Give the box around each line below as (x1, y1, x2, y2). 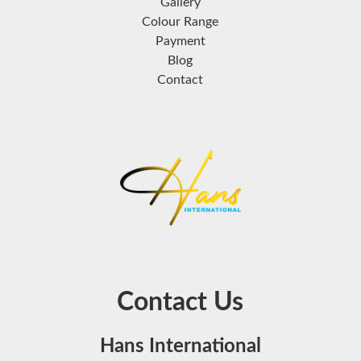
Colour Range (142, 15, 219, 29)
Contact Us (117, 288, 244, 315)
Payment (155, 35, 205, 48)
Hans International (99, 336, 261, 356)
